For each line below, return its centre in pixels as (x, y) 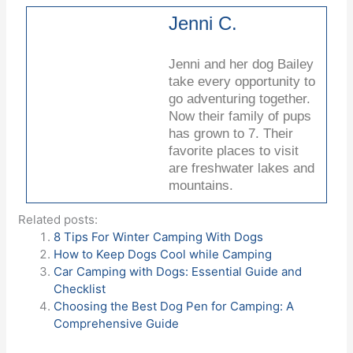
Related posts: (58, 220)
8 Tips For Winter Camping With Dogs (159, 237)
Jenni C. (203, 24)
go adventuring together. (240, 99)
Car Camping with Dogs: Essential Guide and (178, 272)
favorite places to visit (234, 151)
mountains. (201, 186)
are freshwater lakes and (242, 169)
